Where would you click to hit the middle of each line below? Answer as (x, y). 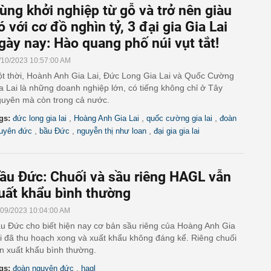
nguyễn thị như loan (112, 131)
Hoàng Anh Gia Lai (106, 118)
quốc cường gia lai (179, 118)
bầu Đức (54, 131)
